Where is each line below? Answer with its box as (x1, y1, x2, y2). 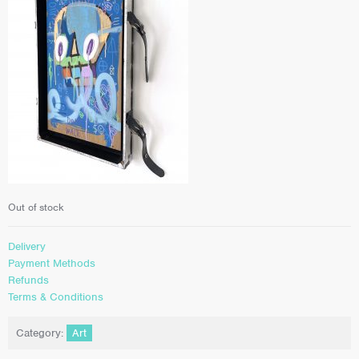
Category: (16, 326, 67, 341)
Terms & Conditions (8, 289, 103, 304)
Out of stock (8, 200, 64, 215)
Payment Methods (8, 256, 95, 270)
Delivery (8, 239, 46, 253)
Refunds (8, 272, 49, 287)
